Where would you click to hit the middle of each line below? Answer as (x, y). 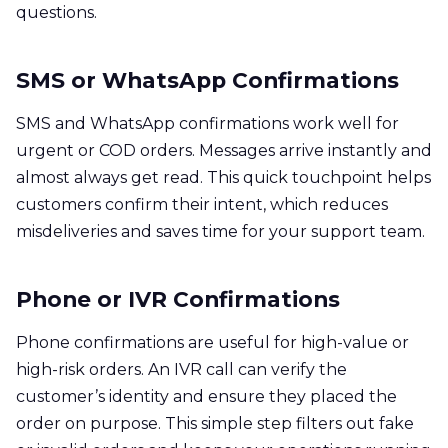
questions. (56, 12)
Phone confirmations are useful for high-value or (212, 342)
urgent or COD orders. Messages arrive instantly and (224, 150)
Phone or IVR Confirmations (178, 298)
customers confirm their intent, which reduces (202, 204)
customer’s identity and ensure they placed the (206, 396)
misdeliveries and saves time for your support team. (220, 231)
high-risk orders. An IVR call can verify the (181, 369)
